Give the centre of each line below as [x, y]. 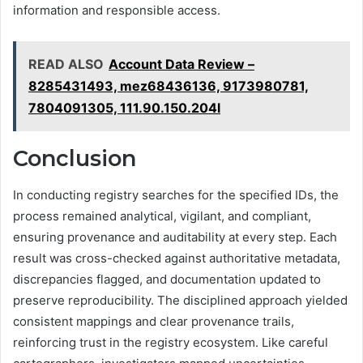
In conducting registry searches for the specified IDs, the [176, 194]
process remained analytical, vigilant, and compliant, [162, 216]
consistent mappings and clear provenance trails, [154, 321]
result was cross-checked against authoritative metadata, [177, 258]
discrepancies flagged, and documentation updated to [167, 279]
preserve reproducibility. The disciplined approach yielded [180, 300]
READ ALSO [66, 64]
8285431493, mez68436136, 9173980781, [169, 86]
